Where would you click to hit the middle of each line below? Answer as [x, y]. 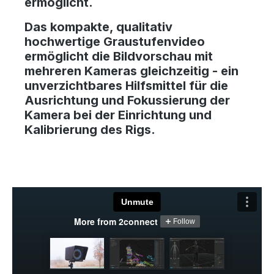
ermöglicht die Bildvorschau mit [119, 56]
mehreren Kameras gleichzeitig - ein [131, 71]
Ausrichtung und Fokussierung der [127, 100]
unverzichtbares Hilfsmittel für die [126, 85]
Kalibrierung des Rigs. [90, 129]
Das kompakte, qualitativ [98, 27]
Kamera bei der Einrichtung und [118, 115]
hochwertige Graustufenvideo [115, 41]
